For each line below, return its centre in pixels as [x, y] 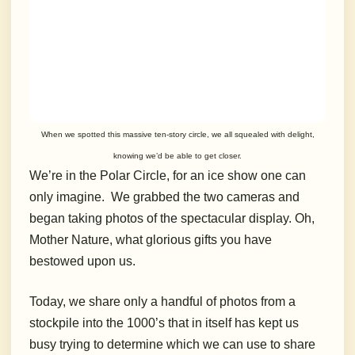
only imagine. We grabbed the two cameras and [164, 197]
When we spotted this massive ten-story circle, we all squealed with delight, [177, 135]
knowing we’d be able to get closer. [177, 156]
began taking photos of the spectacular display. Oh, [172, 219]
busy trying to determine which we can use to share [172, 345]
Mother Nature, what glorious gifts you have [151, 240]
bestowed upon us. [84, 261]
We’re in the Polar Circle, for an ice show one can [168, 176]
